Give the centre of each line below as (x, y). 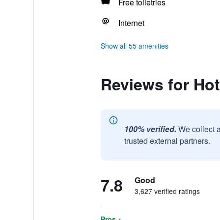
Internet (131, 23)
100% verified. (150, 129)
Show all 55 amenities (134, 46)
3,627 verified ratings (167, 191)
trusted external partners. (167, 141)
